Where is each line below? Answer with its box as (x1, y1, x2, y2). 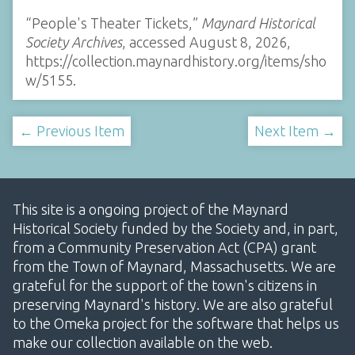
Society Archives (25, 33, 122, 50)
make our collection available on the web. (13, 334, 273, 350)
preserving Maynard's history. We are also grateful (13, 296, 333, 312)
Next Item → (254, 123, 336, 139)
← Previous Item (19, 123, 124, 139)
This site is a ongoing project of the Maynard (13, 200, 288, 217)
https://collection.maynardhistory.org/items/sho (25, 52, 326, 69)
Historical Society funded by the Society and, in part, (13, 219, 338, 236)
